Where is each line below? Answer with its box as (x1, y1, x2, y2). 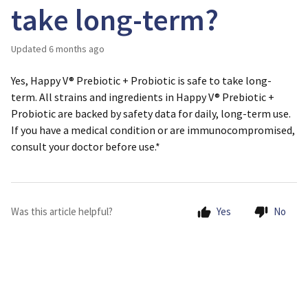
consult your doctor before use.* (11, 140, 160, 153)
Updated (16, 43, 47, 55)
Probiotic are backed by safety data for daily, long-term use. (11, 107, 291, 120)
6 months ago (49, 43, 104, 55)
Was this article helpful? (11, 205, 113, 218)
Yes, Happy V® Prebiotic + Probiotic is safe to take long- (11, 74, 272, 87)
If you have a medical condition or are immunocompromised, (11, 123, 295, 137)
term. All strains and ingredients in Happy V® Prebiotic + (11, 90, 274, 104)
